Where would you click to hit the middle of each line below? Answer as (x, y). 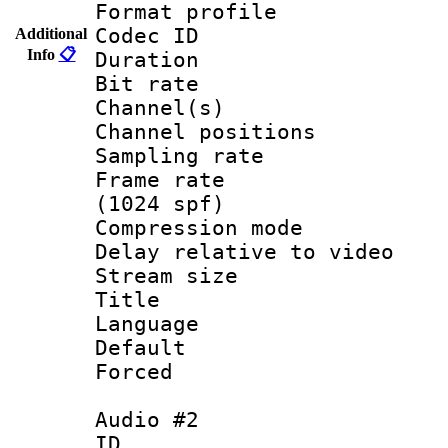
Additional (51, 33)
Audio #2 (147, 419)
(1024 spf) (160, 203)
